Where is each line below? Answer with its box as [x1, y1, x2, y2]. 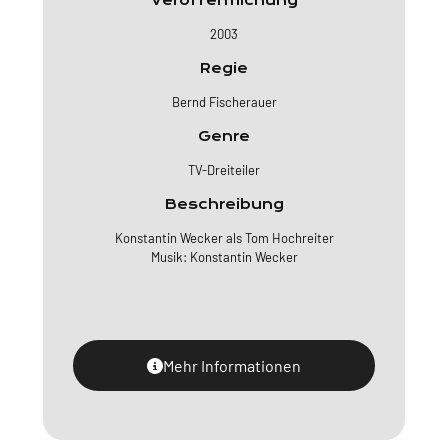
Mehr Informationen [163, 356, 301, 375]
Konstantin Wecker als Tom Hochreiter [114, 230, 334, 246]
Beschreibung [164, 196, 284, 213]
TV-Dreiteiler [188, 162, 260, 178]
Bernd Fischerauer [171, 94, 277, 110]
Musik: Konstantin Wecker [150, 249, 298, 265]
